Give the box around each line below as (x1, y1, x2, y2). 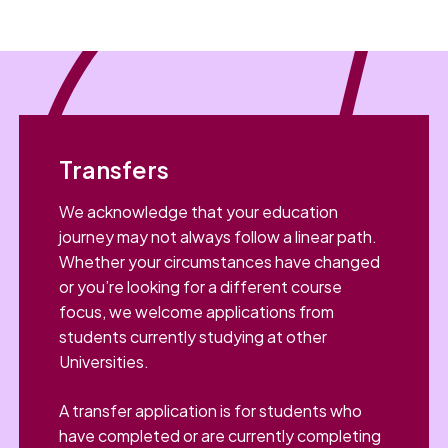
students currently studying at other (59, 326, 328, 348)
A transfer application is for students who (59, 400, 363, 422)
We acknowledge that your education (59, 201, 339, 223)
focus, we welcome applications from (59, 301, 335, 323)
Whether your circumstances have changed (59, 251, 381, 273)
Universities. (59, 351, 150, 373)
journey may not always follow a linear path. (59, 226, 378, 248)
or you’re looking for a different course (59, 276, 343, 298)
